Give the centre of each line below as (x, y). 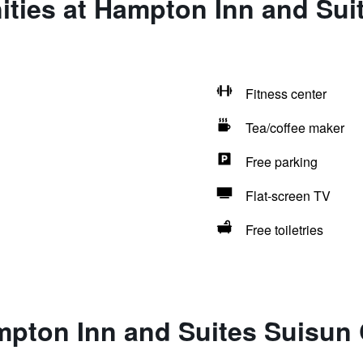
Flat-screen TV (288, 196)
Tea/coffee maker (295, 128)
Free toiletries (284, 230)
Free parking (281, 162)
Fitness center (286, 94)
